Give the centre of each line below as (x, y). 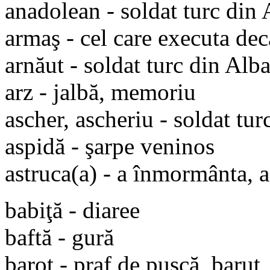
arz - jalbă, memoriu (100, 92)
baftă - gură (59, 237)
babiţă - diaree (72, 210)
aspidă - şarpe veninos (110, 146)
